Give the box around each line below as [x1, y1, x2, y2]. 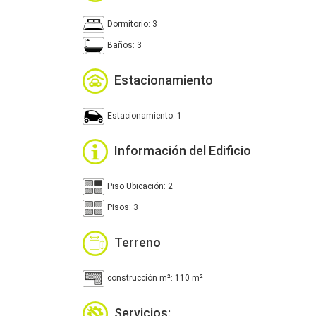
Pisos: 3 [107, 202, 138, 213]
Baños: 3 [107, 40, 142, 51]
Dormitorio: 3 [107, 19, 157, 30]
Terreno [114, 234, 161, 250]
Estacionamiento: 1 [107, 111, 182, 121]
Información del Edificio [114, 142, 251, 158]
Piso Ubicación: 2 [107, 181, 173, 192]
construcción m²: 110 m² [107, 273, 203, 284]
